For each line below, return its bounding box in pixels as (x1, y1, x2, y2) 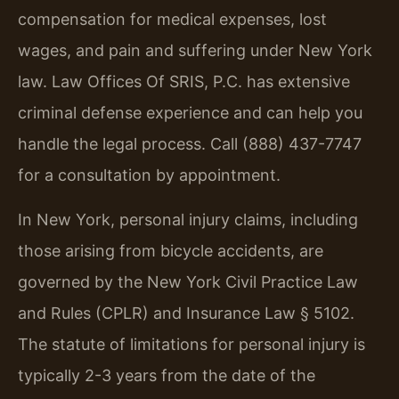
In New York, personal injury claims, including (18, 209, 358, 229)
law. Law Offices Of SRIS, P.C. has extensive (18, 72, 350, 92)
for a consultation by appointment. (18, 166, 281, 185)
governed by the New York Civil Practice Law (18, 272, 358, 291)
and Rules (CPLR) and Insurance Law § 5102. (18, 303, 354, 322)
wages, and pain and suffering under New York (18, 41, 372, 61)
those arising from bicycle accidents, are (18, 240, 323, 260)
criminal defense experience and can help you (18, 103, 362, 123)
